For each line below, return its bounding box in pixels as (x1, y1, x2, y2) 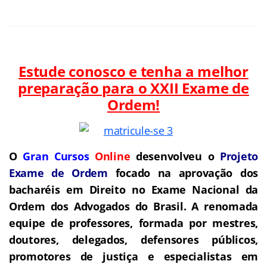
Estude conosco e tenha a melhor (18, 61, 249, 81)
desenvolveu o (130, 148, 220, 163)
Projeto (219, 148, 258, 163)
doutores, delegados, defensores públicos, (9, 232, 258, 247)
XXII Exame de (147, 77, 249, 98)
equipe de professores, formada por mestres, (9, 215, 258, 230)
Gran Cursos (23, 148, 95, 163)
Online (94, 148, 131, 163)
